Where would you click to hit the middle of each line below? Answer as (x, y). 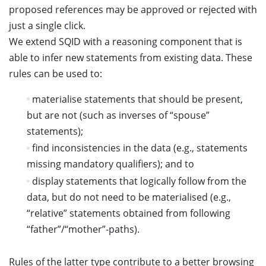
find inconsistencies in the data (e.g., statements (140, 148)
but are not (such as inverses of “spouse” (118, 115)
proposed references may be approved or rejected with (133, 9)
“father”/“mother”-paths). (83, 229)
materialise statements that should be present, (137, 99)
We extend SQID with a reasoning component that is (126, 41)
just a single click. (47, 25)
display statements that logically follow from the (139, 181)
